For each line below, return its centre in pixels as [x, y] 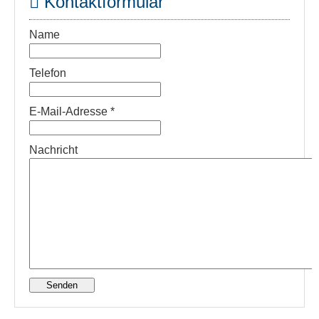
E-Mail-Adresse [70, 111]
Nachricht [53, 150]
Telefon [48, 73]
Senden [62, 285]
